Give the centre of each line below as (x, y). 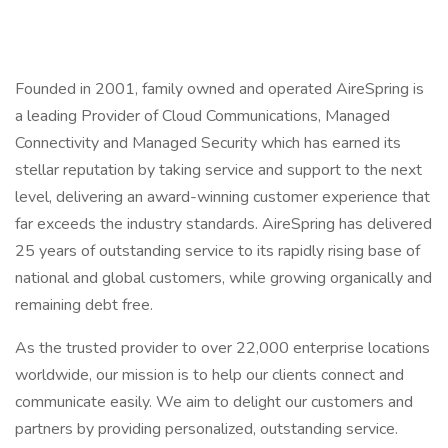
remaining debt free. (84, 305)
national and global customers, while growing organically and (223, 278)
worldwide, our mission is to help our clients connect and (209, 375)
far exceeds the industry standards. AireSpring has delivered (223, 224)
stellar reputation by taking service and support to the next (218, 170)
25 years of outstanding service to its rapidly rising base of (217, 251)
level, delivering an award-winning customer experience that (222, 197)
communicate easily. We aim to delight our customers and (214, 402)
